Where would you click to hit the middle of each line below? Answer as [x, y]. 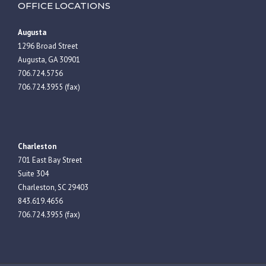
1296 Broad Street [48, 46]
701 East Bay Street [50, 160]
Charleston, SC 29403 [53, 187]
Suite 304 [33, 173]
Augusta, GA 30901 [49, 59]
